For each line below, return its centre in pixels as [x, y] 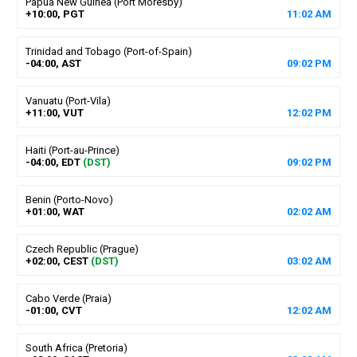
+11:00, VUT [54, 112]
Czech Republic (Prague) [82, 249]
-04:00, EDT [53, 162]
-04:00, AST [53, 63]
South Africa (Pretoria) [76, 347]
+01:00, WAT [55, 211]
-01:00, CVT [53, 310]
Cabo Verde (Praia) [68, 298]
